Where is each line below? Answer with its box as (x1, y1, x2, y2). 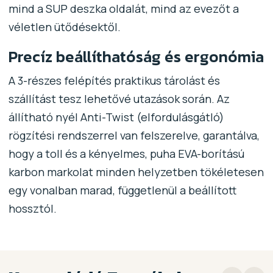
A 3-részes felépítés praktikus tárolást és (8, 73, 220, 88)
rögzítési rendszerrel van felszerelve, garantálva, (8, 127, 260, 143)
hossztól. (8, 200, 57, 216)
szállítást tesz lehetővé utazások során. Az (8, 91, 230, 106)
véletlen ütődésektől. (8, 19, 121, 34)
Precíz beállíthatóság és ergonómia (8, 44, 264, 68)
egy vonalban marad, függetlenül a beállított (8, 182, 236, 197)
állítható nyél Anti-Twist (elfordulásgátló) (8, 109, 224, 124)
